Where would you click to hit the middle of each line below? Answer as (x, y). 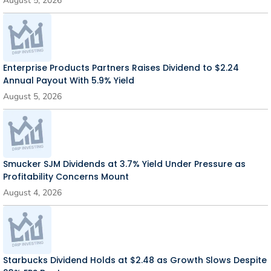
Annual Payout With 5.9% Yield (69, 80)
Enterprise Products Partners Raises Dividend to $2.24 (121, 68)
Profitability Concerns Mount (66, 177)
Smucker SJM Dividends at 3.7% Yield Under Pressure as (124, 164)
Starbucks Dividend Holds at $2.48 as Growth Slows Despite (135, 260)
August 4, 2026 (32, 193)
